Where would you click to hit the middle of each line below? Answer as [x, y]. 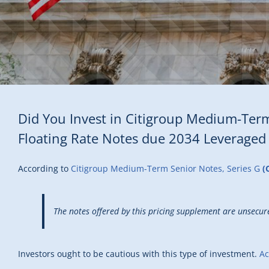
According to [44, 169]
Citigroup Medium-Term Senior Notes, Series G [167, 169]
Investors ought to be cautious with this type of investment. [139, 254]
